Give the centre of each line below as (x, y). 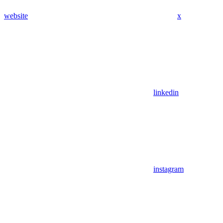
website (16, 16)
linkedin (166, 93)
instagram (168, 169)
